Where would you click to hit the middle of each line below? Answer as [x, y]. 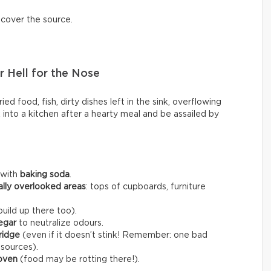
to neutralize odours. [60, 223]
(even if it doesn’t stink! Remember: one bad [114, 235]
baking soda [45, 175]
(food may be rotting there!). [79, 259]
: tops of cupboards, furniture [146, 187]
